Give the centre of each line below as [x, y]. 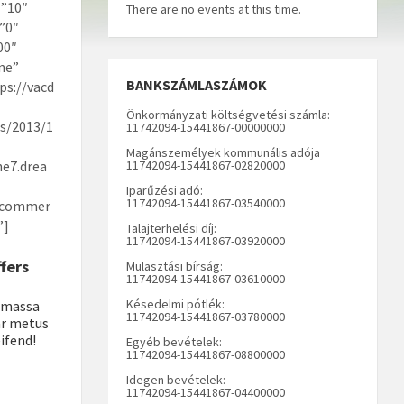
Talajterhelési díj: [171, 228]
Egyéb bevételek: [174, 341]
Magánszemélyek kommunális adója [223, 152]
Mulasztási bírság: [174, 266]
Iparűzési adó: [164, 190]
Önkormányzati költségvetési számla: [228, 114]
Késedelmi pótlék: [175, 303]
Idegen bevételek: [175, 379]
